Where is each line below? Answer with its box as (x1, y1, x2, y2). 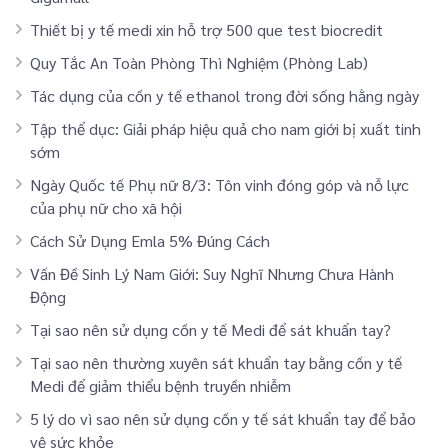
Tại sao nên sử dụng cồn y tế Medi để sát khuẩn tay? (30, 318, 391, 340)
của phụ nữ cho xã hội (30, 196, 182, 218)
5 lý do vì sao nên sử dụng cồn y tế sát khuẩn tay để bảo (30, 407, 416, 429)
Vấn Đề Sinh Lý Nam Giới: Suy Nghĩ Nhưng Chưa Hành (30, 262, 394, 284)
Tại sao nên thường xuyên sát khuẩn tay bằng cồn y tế (30, 351, 402, 373)
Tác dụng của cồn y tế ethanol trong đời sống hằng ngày (30, 84, 419, 106)
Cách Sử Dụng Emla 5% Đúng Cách (30, 229, 270, 251)
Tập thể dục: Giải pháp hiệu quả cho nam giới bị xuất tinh (30, 117, 421, 139)
